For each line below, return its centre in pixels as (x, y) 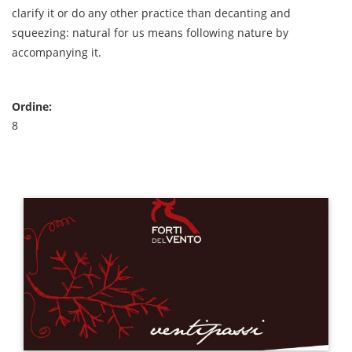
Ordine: (33, 106)
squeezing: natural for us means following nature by (150, 33)
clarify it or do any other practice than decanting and (151, 13)
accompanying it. (57, 52)
